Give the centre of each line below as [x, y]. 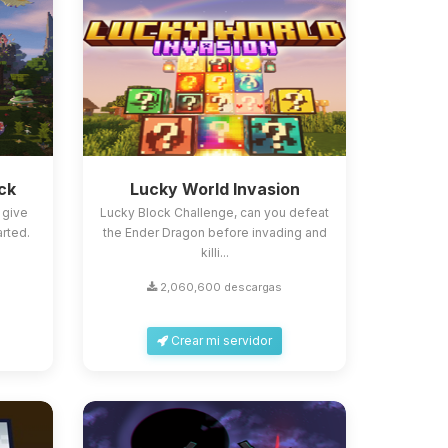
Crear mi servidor [220, 340]
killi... [214, 252]
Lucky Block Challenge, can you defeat [215, 212]
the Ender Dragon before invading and [214, 232]
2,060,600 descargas [220, 287]
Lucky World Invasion [214, 189]
